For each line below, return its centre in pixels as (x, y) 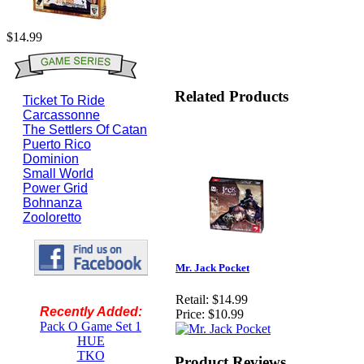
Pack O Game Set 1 (91, 326)
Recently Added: (91, 312)
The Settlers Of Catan (85, 130)
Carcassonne (61, 115)
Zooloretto (52, 217)
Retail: (192, 300)
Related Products (232, 96)
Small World (58, 173)
